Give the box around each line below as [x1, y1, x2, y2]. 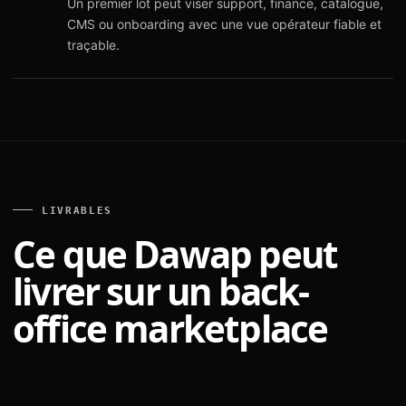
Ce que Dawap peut [13, 229, 338, 279]
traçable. [67, 37, 120, 53]
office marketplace [13, 304, 328, 353]
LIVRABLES [42, 205, 112, 217]
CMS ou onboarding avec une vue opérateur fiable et [67, 16, 382, 32]
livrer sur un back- [13, 266, 309, 316]
